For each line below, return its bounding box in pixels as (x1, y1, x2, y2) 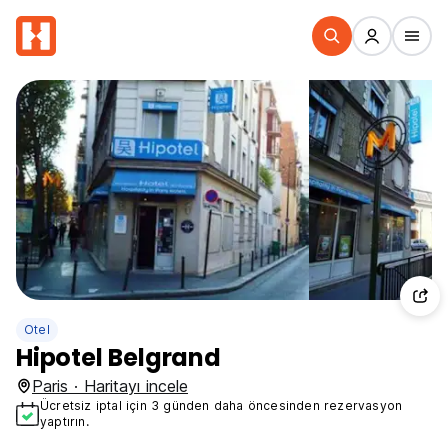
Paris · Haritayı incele (32, 376, 188, 396)
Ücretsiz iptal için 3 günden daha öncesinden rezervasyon (40, 398, 403, 413)
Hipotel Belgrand (16, 341, 221, 374)
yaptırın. (40, 414, 89, 429)
